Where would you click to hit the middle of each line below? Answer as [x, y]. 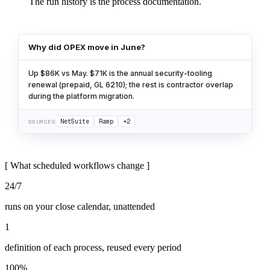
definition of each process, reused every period [93, 248]
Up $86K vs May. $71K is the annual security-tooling [120, 74]
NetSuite [75, 122]
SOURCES [42, 122]
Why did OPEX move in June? [87, 47]
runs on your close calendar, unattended [80, 207]
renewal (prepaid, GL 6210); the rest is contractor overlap [131, 85]
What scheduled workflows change [77, 166]
